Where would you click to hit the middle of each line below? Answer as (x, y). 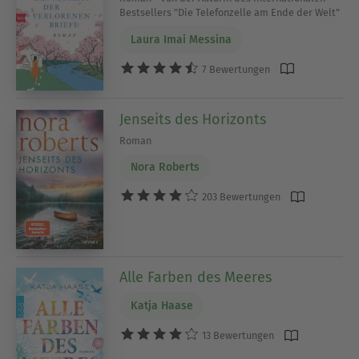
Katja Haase (161, 306)
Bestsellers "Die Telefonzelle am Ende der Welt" (230, 13)
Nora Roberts (165, 167)
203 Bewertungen (240, 197)
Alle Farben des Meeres (196, 278)
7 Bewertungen (235, 69)
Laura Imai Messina (181, 39)
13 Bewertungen (237, 335)
